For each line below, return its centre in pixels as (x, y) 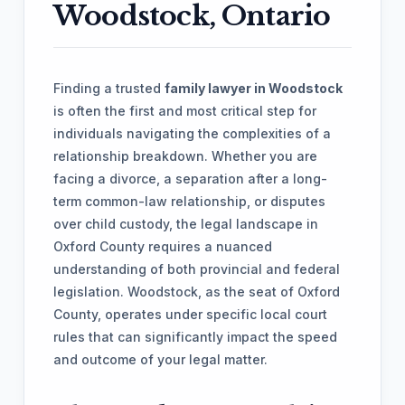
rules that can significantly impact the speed (195, 337)
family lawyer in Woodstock (254, 88)
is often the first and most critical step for (185, 111)
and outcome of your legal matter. (160, 359)
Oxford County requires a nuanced (163, 246)
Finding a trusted (109, 88)
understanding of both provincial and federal (197, 269)
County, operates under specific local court (190, 314)
